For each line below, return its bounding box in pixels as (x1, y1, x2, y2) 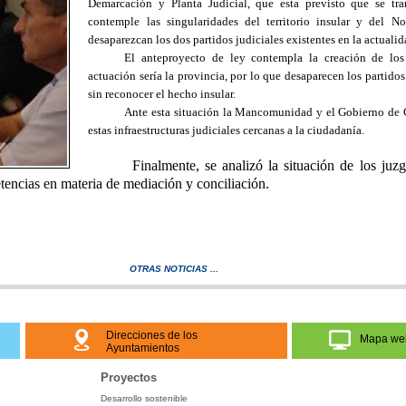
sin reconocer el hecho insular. (88, 87, 237, 101)
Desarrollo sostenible (101, 393, 188, 403)
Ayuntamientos (106, 342, 180, 354)
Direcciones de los (106, 329, 198, 342)
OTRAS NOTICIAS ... (129, 264, 218, 274)
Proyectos (101, 371, 157, 384)
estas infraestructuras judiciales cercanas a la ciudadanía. (88, 123, 365, 137)
